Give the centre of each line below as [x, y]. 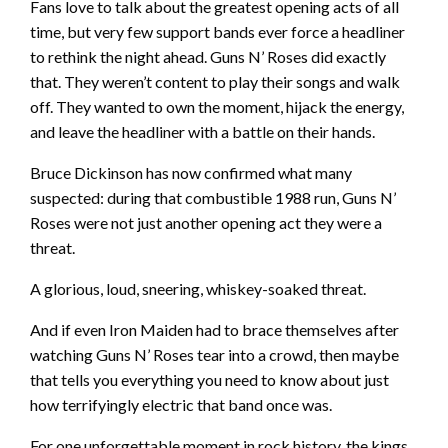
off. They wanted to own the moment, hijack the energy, [217, 107]
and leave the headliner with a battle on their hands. [202, 132]
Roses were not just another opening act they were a [206, 223]
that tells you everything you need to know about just [209, 380]
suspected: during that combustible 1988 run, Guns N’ [213, 198]
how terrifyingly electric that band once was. [181, 405]
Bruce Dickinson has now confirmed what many [191, 173]
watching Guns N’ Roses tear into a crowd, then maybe [214, 355]
